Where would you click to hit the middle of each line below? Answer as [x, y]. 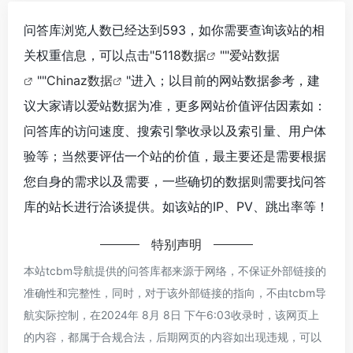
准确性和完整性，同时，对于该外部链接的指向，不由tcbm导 [175, 292]
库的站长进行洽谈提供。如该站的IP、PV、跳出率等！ [176, 206]
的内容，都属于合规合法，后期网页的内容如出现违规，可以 [173, 336]
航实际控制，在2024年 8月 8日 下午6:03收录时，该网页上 [171, 314]
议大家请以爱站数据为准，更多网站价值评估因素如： [175, 105]
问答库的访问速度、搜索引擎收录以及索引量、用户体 [175, 130]
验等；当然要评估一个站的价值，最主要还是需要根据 [175, 156]
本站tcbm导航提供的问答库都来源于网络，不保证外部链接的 [175, 270]
